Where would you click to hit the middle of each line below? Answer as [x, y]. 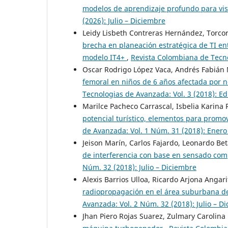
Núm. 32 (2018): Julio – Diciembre [139, 167]
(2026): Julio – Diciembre [124, 21]
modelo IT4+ [105, 58]
